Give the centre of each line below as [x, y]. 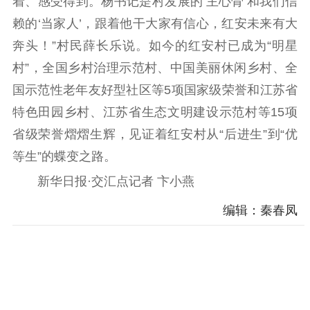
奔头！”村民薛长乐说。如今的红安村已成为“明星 [155, 45]
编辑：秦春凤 [261, 210]
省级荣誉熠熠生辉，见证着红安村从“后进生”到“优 [155, 134]
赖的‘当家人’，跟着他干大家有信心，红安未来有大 [155, 23]
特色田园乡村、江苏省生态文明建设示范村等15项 [155, 112]
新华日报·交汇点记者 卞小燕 [103, 182]
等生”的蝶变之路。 [64, 156]
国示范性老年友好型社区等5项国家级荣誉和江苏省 [155, 90]
